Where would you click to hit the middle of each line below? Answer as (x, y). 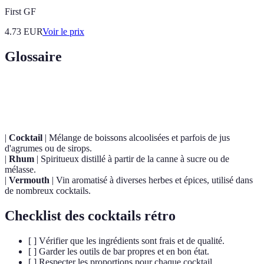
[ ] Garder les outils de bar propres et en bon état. (119, 251)
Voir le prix (63, 32)
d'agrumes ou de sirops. (48, 148)
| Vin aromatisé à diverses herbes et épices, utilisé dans (151, 180)
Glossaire (33, 57)
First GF (20, 12)
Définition (141, 93)
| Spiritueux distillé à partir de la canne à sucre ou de (132, 159)
